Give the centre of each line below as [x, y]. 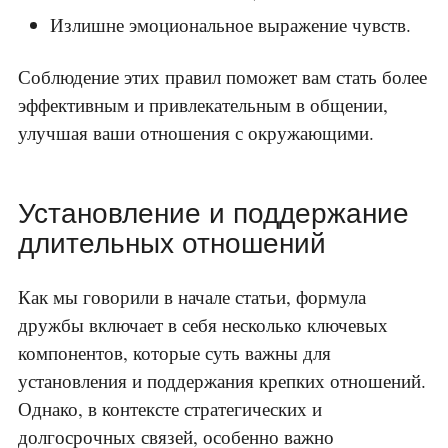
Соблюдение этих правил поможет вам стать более [222, 77]
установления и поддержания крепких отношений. [222, 381]
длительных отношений [172, 244]
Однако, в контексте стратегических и [170, 409]
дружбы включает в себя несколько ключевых [203, 325]
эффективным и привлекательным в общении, [203, 105]
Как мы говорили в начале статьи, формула [192, 297]
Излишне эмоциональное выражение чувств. [230, 25]
